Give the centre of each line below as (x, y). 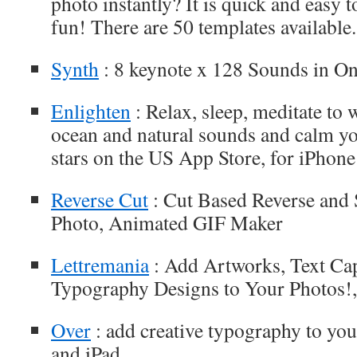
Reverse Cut (100, 199)
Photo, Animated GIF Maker (167, 222)
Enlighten (91, 111)
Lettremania (100, 265)
